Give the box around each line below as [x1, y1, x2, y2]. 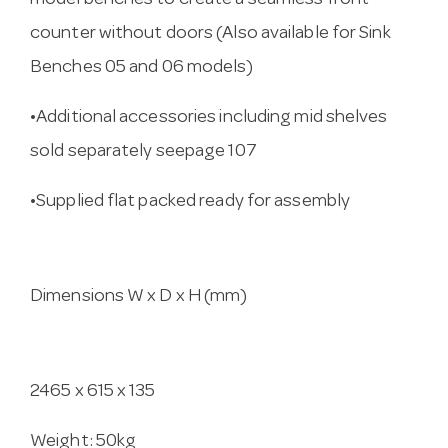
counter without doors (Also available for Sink [30, 25, 391, 45]
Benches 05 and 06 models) [30, 59, 254, 79]
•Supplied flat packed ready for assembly [30, 193, 350, 213]
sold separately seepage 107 [30, 143, 257, 163]
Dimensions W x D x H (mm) [30, 288, 248, 308]
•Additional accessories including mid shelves [30, 109, 388, 129]
